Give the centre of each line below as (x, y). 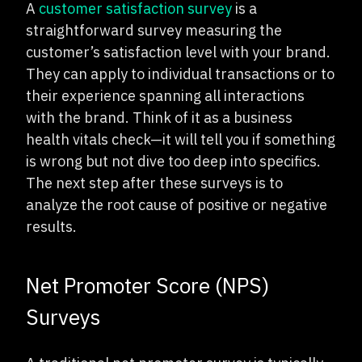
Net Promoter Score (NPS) (147, 285)
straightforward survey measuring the (154, 30)
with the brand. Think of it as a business (159, 117)
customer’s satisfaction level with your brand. (178, 52)
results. (51, 226)
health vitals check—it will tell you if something (181, 139)
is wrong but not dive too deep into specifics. (173, 161)
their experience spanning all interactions (165, 95)
